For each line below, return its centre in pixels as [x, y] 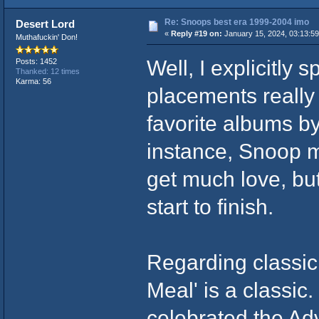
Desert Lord [46, 23]
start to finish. [210, 206]
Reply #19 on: [196, 33]
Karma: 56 [33, 81]
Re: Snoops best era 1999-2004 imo [236, 22]
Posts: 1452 [36, 61]
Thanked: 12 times [47, 71]
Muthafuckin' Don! [46, 37]
